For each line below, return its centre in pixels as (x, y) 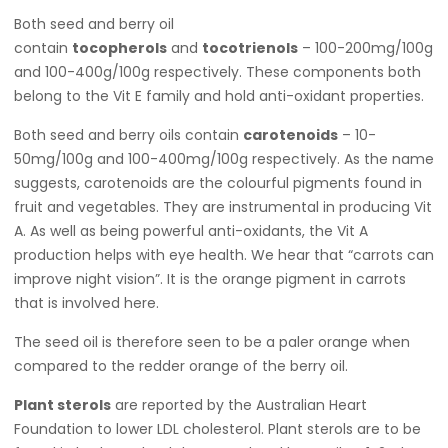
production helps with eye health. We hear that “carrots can (224, 255)
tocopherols (119, 48)
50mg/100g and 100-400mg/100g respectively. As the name (224, 159)
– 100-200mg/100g (365, 48)
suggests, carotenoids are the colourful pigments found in (218, 183)
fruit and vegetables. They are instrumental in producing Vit (223, 207)
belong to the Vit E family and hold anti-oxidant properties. (219, 96)
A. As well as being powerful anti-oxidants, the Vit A (191, 231)
